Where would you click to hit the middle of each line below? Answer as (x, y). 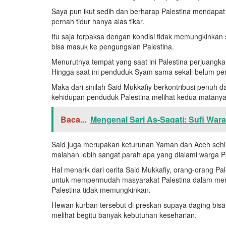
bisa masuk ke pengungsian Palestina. (113, 47)
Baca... (73, 120)
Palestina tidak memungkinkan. (101, 190)
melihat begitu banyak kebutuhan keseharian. (124, 215)
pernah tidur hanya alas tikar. (98, 21)
